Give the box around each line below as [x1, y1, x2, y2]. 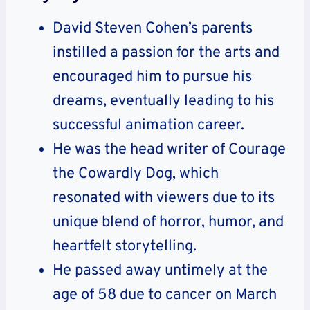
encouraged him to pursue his [53, 68, 252, 87]
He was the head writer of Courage [53, 140, 286, 160]
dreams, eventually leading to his [53, 92, 274, 111]
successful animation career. [53, 116, 244, 136]
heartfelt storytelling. [53, 237, 197, 257]
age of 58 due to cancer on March [53, 286, 277, 305]
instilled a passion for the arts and [53, 44, 280, 63]
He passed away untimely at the [53, 262, 268, 281]
